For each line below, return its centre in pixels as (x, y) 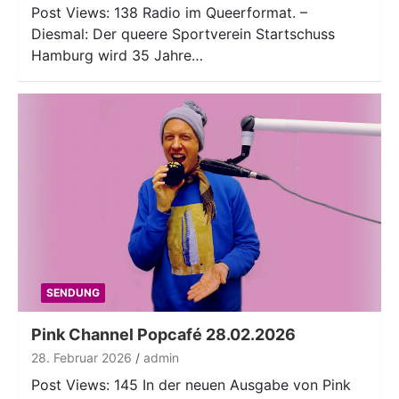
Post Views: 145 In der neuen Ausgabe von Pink (191, 385)
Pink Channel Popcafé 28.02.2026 (163, 335)
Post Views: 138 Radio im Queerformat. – (169, 13)
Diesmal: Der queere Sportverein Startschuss (183, 34)
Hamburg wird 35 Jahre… (117, 56)
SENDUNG (73, 293)
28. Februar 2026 (81, 358)
